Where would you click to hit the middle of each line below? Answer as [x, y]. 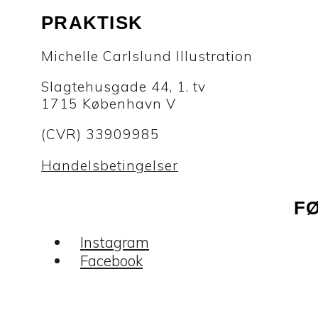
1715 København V [109, 104]
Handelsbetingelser [110, 165]
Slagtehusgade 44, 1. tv [124, 87]
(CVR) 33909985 [100, 135]
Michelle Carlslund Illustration [147, 56]
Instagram [115, 242]
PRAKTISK [92, 22]
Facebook [111, 261]
